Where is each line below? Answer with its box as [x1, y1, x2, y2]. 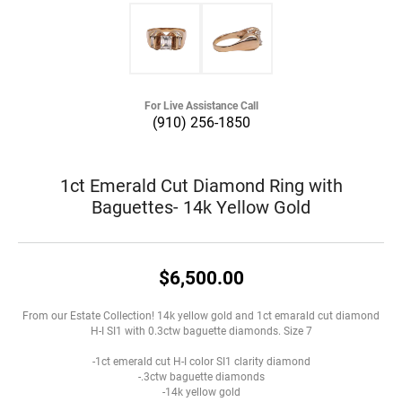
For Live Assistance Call [144, 98, 258, 112]
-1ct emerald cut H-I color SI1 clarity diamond [92, 354, 310, 368]
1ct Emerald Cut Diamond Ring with [59, 172, 343, 197]
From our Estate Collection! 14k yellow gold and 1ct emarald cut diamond [22, 308, 380, 322]
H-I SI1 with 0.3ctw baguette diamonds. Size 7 [90, 323, 312, 337]
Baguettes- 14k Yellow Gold [92, 194, 310, 218]
